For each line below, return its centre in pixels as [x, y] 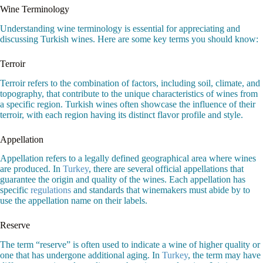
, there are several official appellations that [166, 169]
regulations [51, 190]
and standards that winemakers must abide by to [161, 190]
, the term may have [224, 255]
